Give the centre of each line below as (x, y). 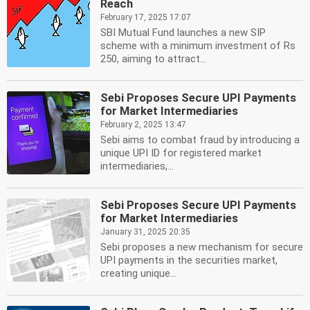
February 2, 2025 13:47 (143, 125)
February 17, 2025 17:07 (146, 17)
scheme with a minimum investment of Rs (198, 46)
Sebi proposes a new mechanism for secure (202, 247)
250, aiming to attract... (153, 59)
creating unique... (138, 273)
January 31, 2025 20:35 (145, 232)
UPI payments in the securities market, (189, 260)
